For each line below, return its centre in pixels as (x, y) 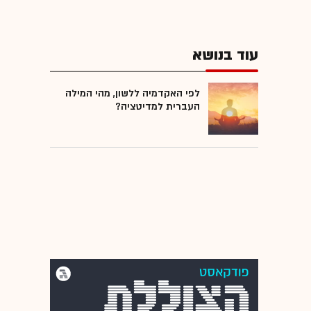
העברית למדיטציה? (158, 106)
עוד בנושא (225, 55)
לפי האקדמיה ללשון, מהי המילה (133, 93)
